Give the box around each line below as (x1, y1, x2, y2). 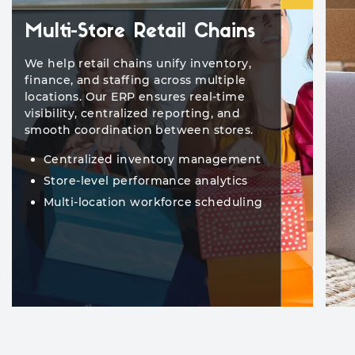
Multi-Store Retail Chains (25, 23, 255, 43)
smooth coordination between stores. (25, 123, 254, 138)
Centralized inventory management (44, 152, 261, 167)
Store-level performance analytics (44, 174, 248, 189)
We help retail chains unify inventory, (25, 56, 251, 71)
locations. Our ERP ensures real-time (25, 90, 246, 105)
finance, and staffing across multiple (25, 73, 246, 88)
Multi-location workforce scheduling (44, 195, 263, 210)
